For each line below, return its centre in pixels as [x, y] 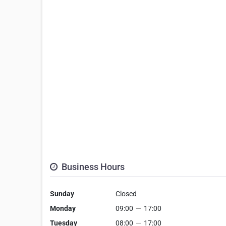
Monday [63, 209]
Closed [126, 194]
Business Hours [92, 167]
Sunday [62, 194]
